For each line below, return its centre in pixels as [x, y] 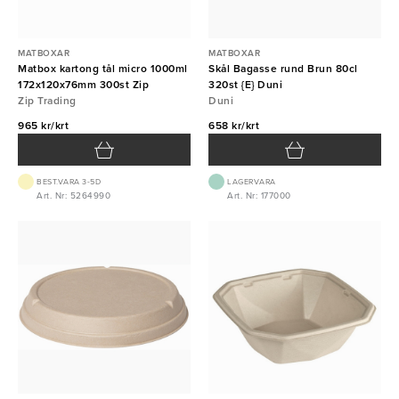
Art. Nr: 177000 [259, 196]
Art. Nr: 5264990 [73, 196]
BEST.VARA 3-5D [69, 182]
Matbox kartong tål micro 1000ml [103, 69]
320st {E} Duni [245, 85]
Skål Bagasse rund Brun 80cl [283, 69]
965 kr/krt [43, 126]
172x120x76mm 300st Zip [83, 85]
